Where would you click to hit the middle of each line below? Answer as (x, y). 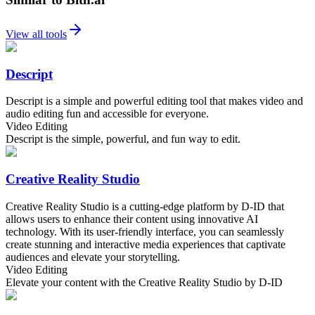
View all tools (36, 34)
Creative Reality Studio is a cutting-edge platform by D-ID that (145, 206)
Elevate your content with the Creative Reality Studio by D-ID (144, 282)
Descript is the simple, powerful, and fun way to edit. (123, 139)
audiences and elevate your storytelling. (93, 257)
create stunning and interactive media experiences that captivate (146, 244)
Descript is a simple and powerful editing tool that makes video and (154, 101)
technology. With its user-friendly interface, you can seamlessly (145, 231)
